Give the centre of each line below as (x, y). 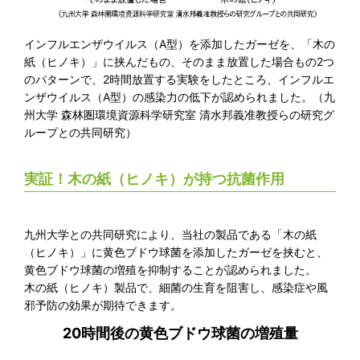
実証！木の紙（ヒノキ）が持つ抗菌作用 (154, 179)
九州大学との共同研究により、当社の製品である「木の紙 (170, 234)
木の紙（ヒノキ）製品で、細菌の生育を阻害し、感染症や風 (176, 287)
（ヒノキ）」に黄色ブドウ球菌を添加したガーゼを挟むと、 (176, 252)
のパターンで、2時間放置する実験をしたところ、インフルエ (179, 80)
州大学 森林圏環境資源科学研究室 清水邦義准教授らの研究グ (179, 115)
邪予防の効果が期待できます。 (103, 305)
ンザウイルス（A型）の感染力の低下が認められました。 (168, 97)
